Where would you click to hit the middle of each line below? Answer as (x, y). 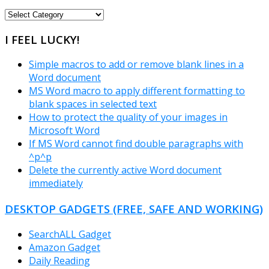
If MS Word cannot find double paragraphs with (136, 144)
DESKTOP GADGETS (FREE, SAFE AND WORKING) (134, 209)
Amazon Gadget (65, 247)
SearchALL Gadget (70, 234)
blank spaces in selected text (93, 104)
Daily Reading (59, 260)
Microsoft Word (64, 131)
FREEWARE (28, 13)
